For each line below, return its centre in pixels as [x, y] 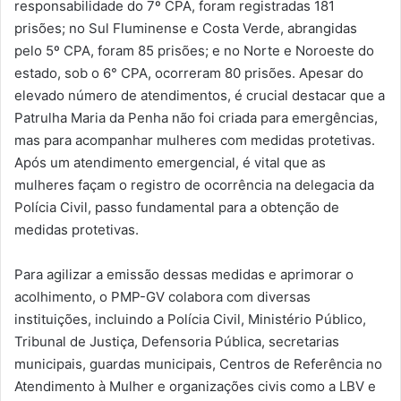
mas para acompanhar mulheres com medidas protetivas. [195, 141]
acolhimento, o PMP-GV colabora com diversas [162, 297]
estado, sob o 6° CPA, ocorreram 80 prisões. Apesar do [189, 73]
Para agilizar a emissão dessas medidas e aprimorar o [184, 275]
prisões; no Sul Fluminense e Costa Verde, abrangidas [186, 29]
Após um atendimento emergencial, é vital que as [170, 163]
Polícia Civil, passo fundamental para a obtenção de [177, 208]
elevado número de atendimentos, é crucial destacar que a [200, 96]
